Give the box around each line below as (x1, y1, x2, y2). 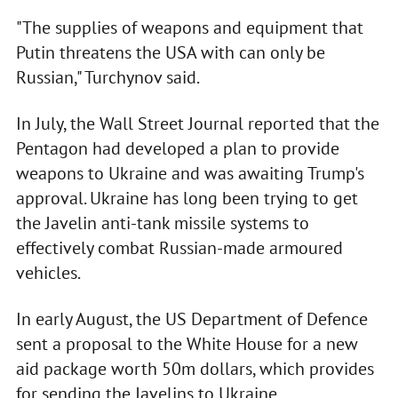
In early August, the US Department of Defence (15, 307, 368, 331)
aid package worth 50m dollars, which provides (15, 357, 374, 381)
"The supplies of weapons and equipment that (15, 16, 363, 40)
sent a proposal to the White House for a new (15, 332, 358, 356)
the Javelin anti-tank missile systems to (15, 211, 309, 235)
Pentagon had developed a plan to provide (15, 137, 339, 161)
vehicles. (15, 261, 81, 285)
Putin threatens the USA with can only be (15, 41, 325, 65)
